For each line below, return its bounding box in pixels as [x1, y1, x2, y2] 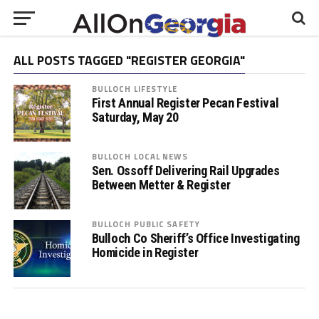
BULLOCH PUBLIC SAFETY [91, 218, 201, 230]
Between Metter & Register [91, 177, 231, 192]
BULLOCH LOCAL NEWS [91, 150, 188, 162]
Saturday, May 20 [91, 110, 179, 125]
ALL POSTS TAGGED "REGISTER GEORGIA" [13, 51, 245, 70]
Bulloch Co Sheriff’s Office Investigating [91, 231, 300, 246]
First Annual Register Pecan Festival [91, 95, 279, 110]
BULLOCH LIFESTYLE [91, 83, 178, 95]
